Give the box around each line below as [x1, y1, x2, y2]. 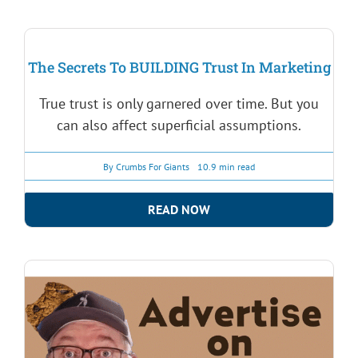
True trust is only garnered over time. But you [39, 94, 319, 113]
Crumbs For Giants [116, 160, 189, 173]
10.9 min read [197, 160, 255, 173]
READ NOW [148, 201, 210, 218]
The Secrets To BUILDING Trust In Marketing [27, 58, 331, 78]
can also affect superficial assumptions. [57, 116, 301, 135]
